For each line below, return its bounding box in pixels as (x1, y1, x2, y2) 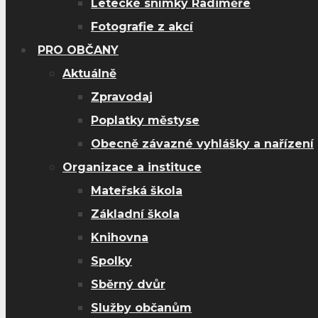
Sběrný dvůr (91, 278, 165, 291)
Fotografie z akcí (91, 20, 193, 33)
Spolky (91, 254, 132, 268)
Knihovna (91, 231, 148, 244)
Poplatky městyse (91, 114, 199, 127)
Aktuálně (62, 67, 116, 80)
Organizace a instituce (62, 160, 202, 174)
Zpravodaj (91, 90, 153, 104)
